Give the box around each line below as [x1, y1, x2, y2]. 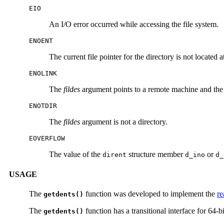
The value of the [49, 150, 102, 159]
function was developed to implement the [83, 189, 217, 198]
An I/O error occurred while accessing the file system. [49, 20, 218, 29]
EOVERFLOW [29, 134, 65, 142]
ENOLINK [29, 69, 57, 77]
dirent [102, 151, 126, 159]
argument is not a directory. [80, 117, 167, 126]
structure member [126, 150, 185, 159]
